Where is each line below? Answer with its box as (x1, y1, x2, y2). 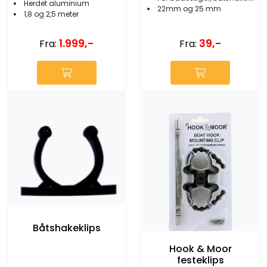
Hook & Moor (169, 241, 232, 256)
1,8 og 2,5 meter (24, 8, 79, 19)
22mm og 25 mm (157, 3, 221, 14)
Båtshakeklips (33, 221, 101, 235)
